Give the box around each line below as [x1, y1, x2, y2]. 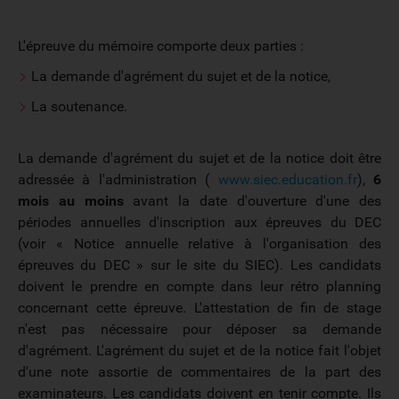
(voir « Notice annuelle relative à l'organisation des [18, 235, 381, 252]
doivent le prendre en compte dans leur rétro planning [18, 278, 381, 295]
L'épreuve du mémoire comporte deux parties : [18, 37, 304, 54]
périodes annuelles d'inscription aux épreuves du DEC [18, 214, 381, 231]
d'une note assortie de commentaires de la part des [18, 363, 381, 380]
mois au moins [18, 192, 124, 209]
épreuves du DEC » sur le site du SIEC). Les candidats [18, 256, 381, 273]
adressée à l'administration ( [18, 171, 218, 188]
